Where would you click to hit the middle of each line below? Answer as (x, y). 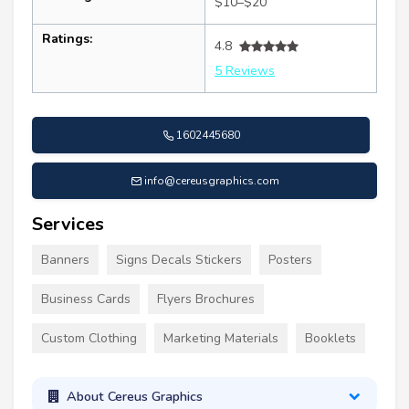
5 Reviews (245, 71)
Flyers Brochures (206, 299)
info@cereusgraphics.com (211, 181)
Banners (65, 260)
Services (68, 225)
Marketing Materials (221, 339)
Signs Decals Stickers (179, 260)
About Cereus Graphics (134, 396)
